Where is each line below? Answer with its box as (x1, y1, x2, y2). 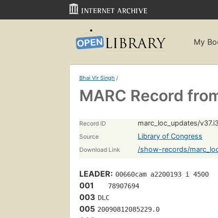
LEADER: (79, 168, 113, 179)
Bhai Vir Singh (79, 74, 115, 81)
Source (79, 132, 99, 140)
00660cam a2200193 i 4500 (115, 170, 209, 178)
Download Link (79, 145, 120, 153)
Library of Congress (138, 131, 202, 140)
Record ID (79, 119, 106, 127)
